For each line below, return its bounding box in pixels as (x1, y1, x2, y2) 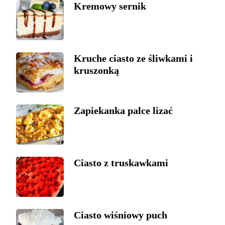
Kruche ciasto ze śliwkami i (74, 53, 193, 64)
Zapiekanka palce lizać (74, 105, 173, 117)
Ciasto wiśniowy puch (74, 209, 167, 221)
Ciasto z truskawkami (74, 157, 168, 169)
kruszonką (74, 65, 119, 76)
